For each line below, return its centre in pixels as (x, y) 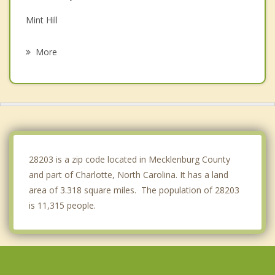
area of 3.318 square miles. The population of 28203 (134, 190)
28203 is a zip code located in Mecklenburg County (130, 160)
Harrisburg (46, 146)
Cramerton (47, 71)
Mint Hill (42, 20)
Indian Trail (48, 121)
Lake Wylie (47, 45)
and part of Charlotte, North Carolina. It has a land (129, 175)
